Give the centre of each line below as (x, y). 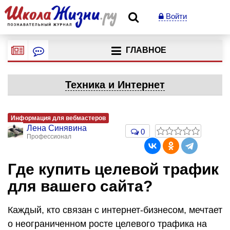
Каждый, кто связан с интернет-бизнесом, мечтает (115, 210)
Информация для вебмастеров (58, 118)
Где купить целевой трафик (113, 169)
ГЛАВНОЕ (146, 50)
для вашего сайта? (80, 186)
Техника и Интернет (115, 85)
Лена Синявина (57, 128)
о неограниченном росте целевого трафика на (107, 224)
